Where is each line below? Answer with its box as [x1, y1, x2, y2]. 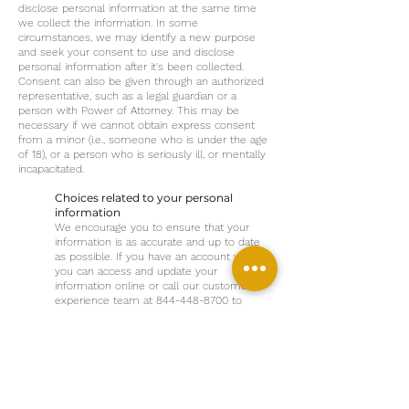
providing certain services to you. [55, 367, 216, 380]
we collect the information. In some [18, 16, 198, 29]
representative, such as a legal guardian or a [18, 89, 236, 102]
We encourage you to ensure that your [55, 221, 249, 234]
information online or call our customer [55, 279, 251, 292]
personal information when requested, [55, 338, 246, 351]
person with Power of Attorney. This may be [18, 104, 239, 117]
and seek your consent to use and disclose [18, 46, 235, 58]
